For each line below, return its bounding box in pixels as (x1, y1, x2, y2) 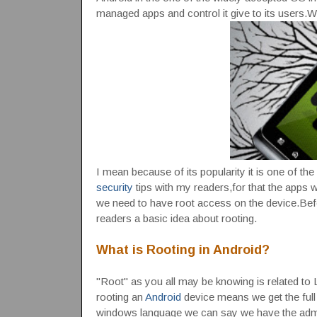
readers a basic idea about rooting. (96, 212, 257, 224)
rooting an (96, 290, 145, 303)
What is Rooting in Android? (96, 242, 270, 257)
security (96, 180, 133, 193)
